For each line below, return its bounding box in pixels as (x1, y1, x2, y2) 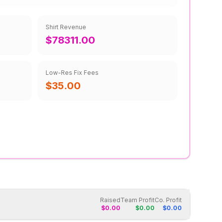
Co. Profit (155, 196, 182, 204)
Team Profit (120, 196, 155, 204)
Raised (100, 196, 120, 204)
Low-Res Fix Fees (46, 69, 99, 76)
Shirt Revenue (46, 23, 86, 31)
